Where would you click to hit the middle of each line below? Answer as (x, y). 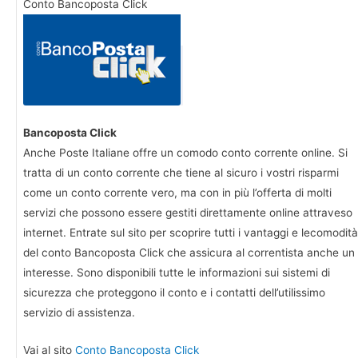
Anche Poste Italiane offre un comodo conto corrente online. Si (185, 152)
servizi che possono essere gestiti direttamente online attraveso (188, 212)
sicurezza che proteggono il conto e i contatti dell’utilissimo (174, 292)
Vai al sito (49, 350)
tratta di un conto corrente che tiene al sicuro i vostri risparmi (181, 172)
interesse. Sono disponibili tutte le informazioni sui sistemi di (177, 272)
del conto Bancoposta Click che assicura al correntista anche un (189, 252)
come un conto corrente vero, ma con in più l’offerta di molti (177, 192)
